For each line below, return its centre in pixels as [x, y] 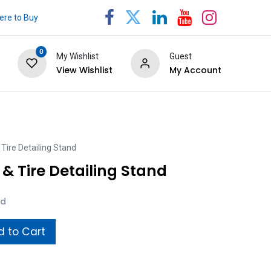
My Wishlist [77, 57]
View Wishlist [84, 70]
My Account [195, 70]
